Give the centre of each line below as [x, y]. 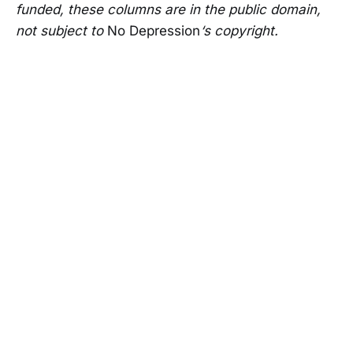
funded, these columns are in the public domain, [168, 10]
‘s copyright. [239, 31]
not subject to [61, 31]
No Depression [154, 31]
